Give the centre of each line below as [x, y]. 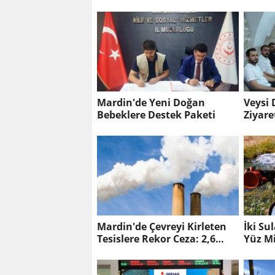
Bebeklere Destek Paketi [182, 115]
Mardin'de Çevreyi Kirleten [162, 227]
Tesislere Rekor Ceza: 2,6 [156, 239]
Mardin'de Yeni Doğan [151, 103]
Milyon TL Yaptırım [143, 251]
